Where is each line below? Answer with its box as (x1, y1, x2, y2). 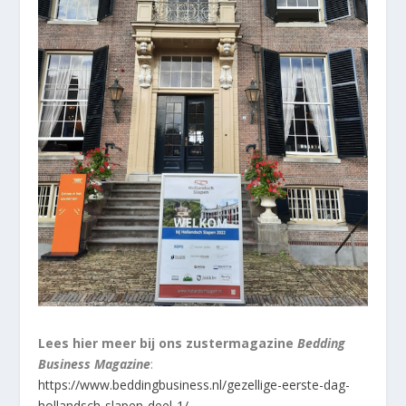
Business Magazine (38, 354, 151, 372)
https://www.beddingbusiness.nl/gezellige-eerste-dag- (38, 375, 351, 393)
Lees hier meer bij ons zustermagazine (38, 333, 298, 352)
